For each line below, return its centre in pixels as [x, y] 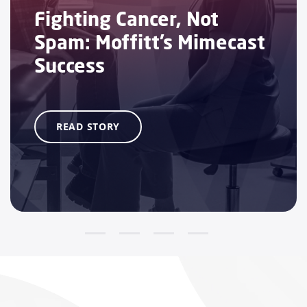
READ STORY [88, 126]
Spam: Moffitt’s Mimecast [150, 42]
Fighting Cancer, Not [126, 19]
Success [70, 65]
